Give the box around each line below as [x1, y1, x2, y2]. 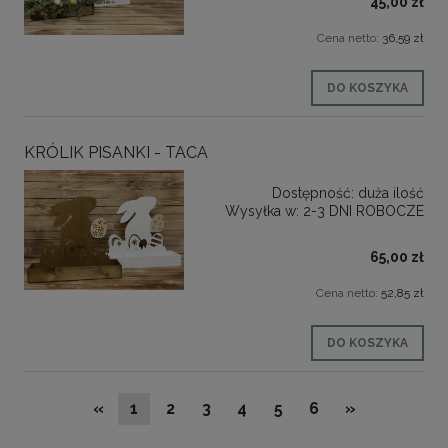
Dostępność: [272, 184, 354, 201]
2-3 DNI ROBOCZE [303, 202, 424, 219]
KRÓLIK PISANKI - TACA [24, 142, 208, 162]
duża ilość [358, 184, 424, 201]
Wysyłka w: [225, 202, 299, 219]
